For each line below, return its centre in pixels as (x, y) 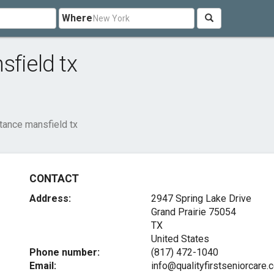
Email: (43, 266)
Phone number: (65, 252)
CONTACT (54, 179)
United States (180, 239)
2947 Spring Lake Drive (201, 198)
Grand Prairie (178, 212)
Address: (50, 198)
